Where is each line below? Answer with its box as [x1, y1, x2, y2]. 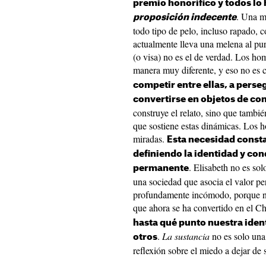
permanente [133, 164, 189, 173]
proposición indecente [133, 13, 236, 22]
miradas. [133, 132, 167, 145]
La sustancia [162, 230, 210, 242]
